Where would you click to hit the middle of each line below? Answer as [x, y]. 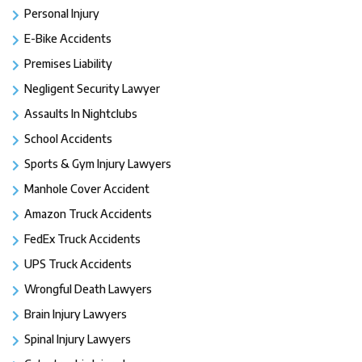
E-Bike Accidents [68, 38]
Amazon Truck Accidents [88, 213]
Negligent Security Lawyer [92, 88]
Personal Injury [62, 13]
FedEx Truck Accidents [82, 238]
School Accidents [68, 138]
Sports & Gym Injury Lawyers [98, 163]
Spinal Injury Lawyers [78, 339]
